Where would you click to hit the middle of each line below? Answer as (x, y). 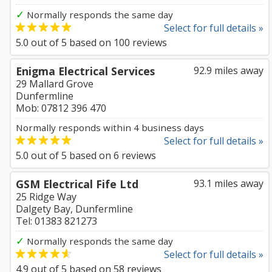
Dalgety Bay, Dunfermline (74, 209)
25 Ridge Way (46, 197)
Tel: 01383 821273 (56, 221)
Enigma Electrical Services (85, 71)
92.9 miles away (229, 70)
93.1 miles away (229, 183)
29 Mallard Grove (55, 84)
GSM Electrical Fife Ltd (77, 184)
